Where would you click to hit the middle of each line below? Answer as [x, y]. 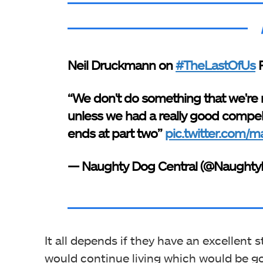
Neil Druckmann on [122, 65]
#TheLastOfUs [216, 65]
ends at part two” [117, 133]
